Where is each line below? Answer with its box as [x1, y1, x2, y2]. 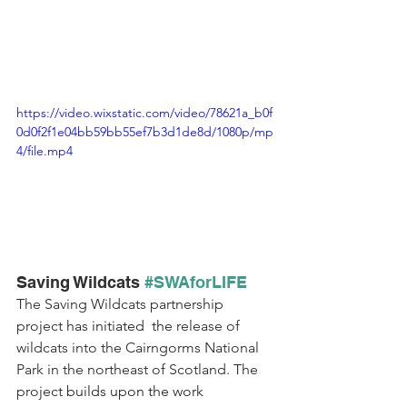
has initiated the [66, 316, 173, 334]
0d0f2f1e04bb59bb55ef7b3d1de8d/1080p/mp [16, 124, 273, 140]
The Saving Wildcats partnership [16, 294, 227, 313]
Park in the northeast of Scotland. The [16, 360, 262, 378]
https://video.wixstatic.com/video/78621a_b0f [16, 104, 273, 121]
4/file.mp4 [16, 143, 73, 159]
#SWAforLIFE [144, 272, 247, 292]
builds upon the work [66, 382, 207, 400]
